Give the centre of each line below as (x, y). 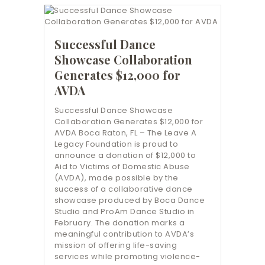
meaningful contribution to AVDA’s (124, 234)
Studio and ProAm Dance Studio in (124, 211)
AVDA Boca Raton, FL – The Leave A (125, 132)
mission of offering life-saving (116, 245)
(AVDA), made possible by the (116, 177)
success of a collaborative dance (123, 189)
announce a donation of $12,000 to (125, 155)
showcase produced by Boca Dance (130, 200)
